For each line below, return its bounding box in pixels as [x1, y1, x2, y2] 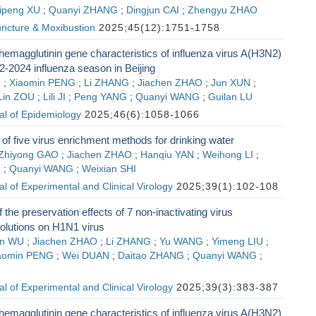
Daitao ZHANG [117, 250, 184, 261]
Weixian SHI [81, 164, 136, 174]
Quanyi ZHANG [48, 5, 118, 16]
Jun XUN [210, 78, 250, 88]
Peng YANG [73, 92, 127, 102]
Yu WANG [159, 236, 203, 247]
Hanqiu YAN [140, 150, 194, 160]
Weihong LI [202, 150, 253, 160]
